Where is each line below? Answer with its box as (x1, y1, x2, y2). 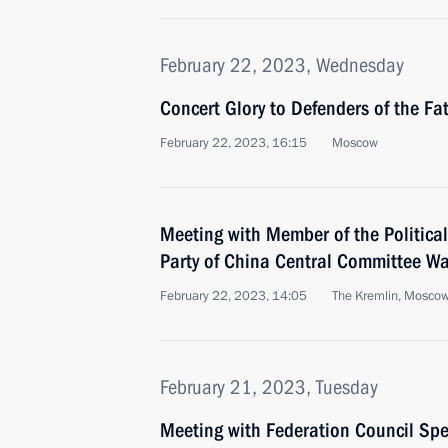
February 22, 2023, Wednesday (160, 53, 404, 77)
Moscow (332, 134, 378, 152)
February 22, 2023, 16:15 (160, 134, 307, 152)
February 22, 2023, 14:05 (160, 287, 307, 305)
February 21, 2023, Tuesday (160, 375, 378, 399)
